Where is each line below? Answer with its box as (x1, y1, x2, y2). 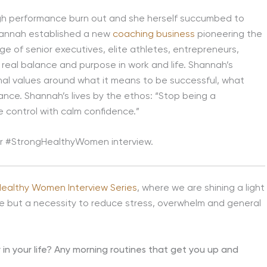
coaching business (113, 29, 195, 39)
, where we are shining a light (137, 183, 265, 193)
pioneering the (195, 29, 262, 39)
